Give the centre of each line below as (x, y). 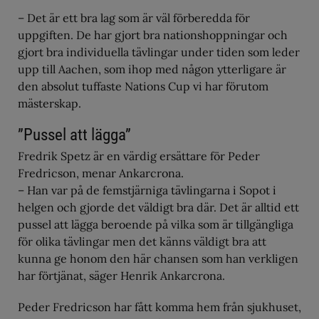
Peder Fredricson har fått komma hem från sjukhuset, (159, 307)
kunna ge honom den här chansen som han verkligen (158, 258)
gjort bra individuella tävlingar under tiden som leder (159, 52)
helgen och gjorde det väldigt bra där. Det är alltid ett (158, 207)
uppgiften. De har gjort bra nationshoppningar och (153, 35)
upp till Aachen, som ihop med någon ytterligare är (152, 69)
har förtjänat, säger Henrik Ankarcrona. (121, 276)
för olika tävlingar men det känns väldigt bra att (142, 241)
